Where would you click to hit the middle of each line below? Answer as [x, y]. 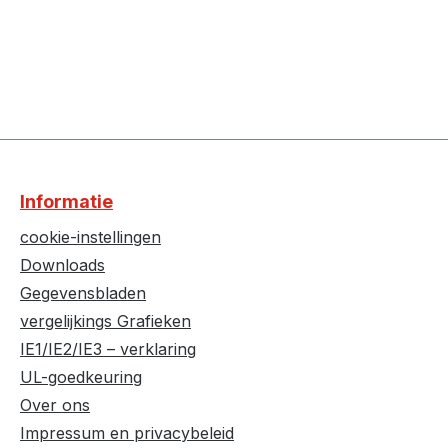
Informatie [66, 202]
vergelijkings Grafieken [105, 321]
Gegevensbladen [83, 293]
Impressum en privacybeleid [127, 433]
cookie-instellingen [90, 237]
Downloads [62, 265]
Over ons [55, 405]
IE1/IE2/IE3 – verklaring [108, 349]
